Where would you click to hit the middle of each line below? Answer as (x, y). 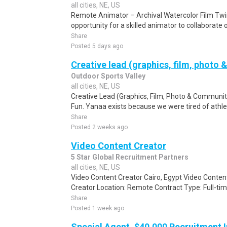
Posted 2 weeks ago (99, 127)
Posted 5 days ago (97, 46)
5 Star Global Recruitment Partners (130, 157)
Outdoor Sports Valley (108, 76)
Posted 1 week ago (98, 208)
